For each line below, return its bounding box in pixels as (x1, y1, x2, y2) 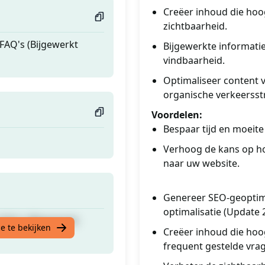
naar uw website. (163, 157, 240, 170)
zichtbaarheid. (163, 20, 227, 33)
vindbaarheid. (163, 54, 225, 67)
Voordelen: (151, 108, 202, 121)
